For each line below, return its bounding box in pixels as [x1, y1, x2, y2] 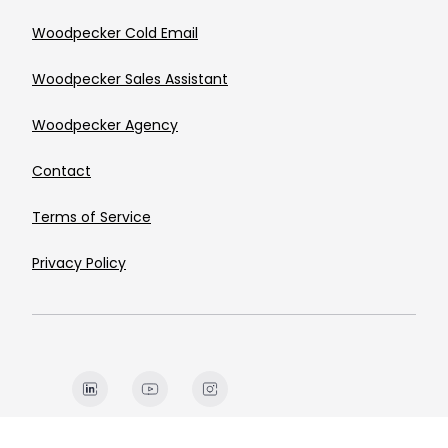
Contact [32, 160, 91, 181]
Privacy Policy [32, 252, 126, 273]
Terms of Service [32, 206, 151, 227]
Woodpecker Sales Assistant [32, 68, 228, 89]
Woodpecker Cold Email [32, 22, 198, 43]
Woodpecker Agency [32, 114, 178, 135]
